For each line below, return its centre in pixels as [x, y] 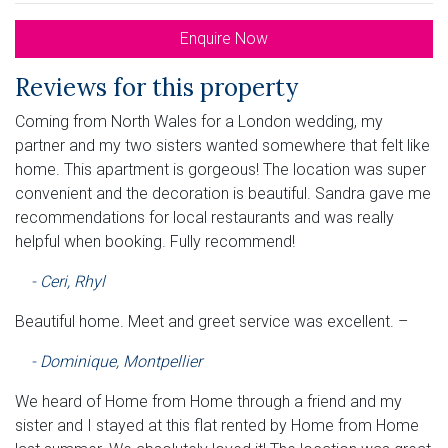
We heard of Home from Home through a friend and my [208, 401]
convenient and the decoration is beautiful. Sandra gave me [223, 193]
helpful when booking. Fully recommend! [155, 241]
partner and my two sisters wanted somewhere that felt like [222, 145]
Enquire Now [224, 38]
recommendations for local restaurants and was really [204, 217]
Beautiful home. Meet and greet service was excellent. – [211, 321]
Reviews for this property [156, 87]
